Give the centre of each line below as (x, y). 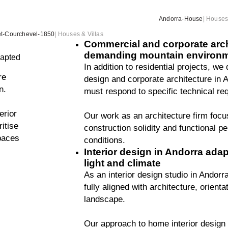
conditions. (104, 140)
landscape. (104, 199)
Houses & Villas (80, 34)
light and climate (122, 163)
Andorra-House (181, 19)
